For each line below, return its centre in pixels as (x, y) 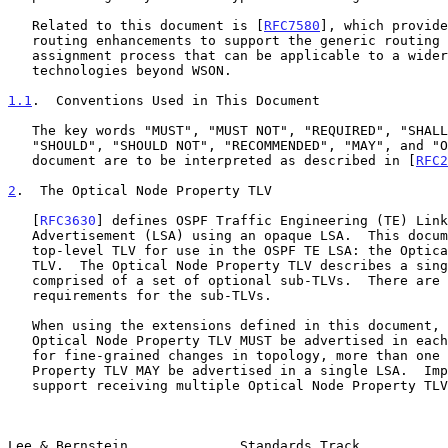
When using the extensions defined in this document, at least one (20, 325)
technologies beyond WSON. (20, 70)
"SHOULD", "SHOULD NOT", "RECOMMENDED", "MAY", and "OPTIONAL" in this (20, 145)
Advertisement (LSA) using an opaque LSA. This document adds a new (20, 235)
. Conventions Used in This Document (176, 100)
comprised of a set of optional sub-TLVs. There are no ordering (20, 280)
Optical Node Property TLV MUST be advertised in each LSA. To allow (20, 340)
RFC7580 (292, 25)
